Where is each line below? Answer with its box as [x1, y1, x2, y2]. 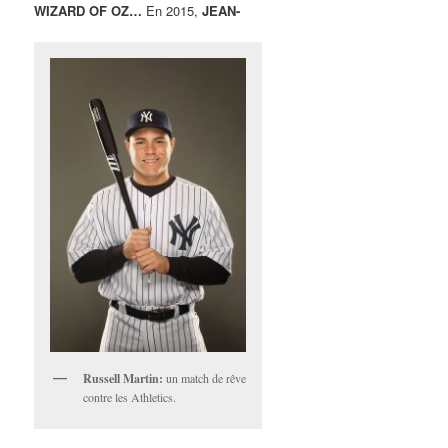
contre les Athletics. [83, 389, 177, 406]
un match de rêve [163, 370, 247, 387]
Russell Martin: [83, 370, 164, 388]
